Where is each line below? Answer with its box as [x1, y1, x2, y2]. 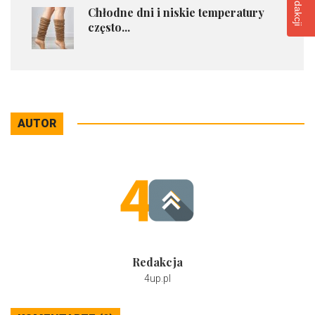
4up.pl [144, 273, 171, 285]
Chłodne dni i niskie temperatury [88, 5, 264, 20]
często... [88, 20, 130, 35]
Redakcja [132, 255, 183, 270]
